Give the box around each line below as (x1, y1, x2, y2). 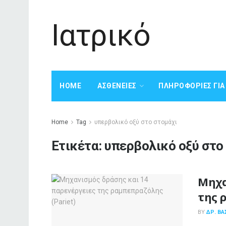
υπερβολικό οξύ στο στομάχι (94, 119, 177, 126)
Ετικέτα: (51, 138, 105, 153)
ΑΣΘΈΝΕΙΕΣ (97, 82, 137, 90)
